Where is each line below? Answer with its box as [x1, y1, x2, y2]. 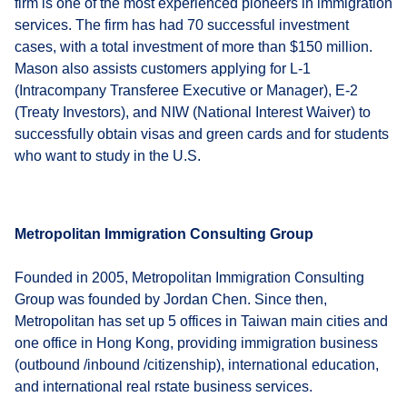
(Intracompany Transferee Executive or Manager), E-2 [15, 82, 358, 98]
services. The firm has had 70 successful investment [15, 16, 349, 33]
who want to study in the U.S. [15, 147, 201, 164]
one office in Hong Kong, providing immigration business [15, 334, 378, 351]
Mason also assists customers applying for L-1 [15, 60, 311, 76]
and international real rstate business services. [15, 378, 313, 394]
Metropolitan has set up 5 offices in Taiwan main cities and [15, 313, 388, 329]
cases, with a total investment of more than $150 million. [15, 38, 372, 55]
